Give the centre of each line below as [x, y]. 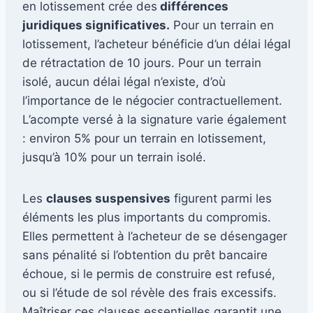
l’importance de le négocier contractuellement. [152, 100]
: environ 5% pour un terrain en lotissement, [144, 138]
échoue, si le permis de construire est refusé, [149, 274]
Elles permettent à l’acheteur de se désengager [155, 236]
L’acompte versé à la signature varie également [154, 119]
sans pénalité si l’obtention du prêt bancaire [145, 255]
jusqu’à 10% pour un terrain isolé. [114, 157]
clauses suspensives [108, 198]
